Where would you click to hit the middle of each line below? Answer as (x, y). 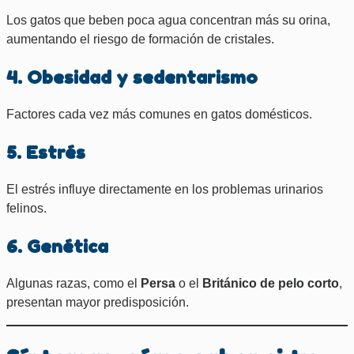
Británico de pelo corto (271, 284)
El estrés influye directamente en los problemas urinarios (165, 190)
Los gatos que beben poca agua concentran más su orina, (168, 21)
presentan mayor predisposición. (98, 303)
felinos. (26, 209)
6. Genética (57, 247)
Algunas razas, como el (73, 284)
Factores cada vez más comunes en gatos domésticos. (159, 115)
